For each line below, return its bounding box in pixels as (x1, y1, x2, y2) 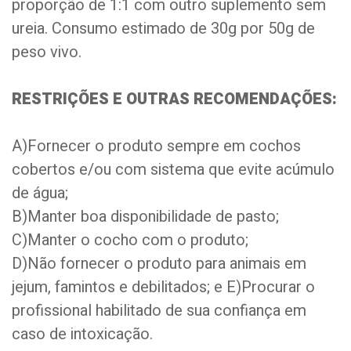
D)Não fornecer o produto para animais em (12, 252, 306, 275)
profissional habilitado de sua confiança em (12, 299, 306, 322)
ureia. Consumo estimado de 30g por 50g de (12, 17, 315, 40)
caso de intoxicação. (12, 323, 153, 346)
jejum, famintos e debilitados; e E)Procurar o (12, 276, 315, 299)
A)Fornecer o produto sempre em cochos (12, 135, 301, 157)
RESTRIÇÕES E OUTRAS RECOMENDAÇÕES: (12, 88, 337, 110)
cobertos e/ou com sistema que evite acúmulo (12, 158, 335, 181)
